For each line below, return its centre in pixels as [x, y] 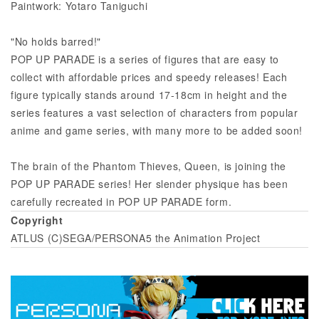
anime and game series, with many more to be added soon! [157, 130]
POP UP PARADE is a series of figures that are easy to [145, 59]
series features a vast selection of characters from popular [155, 112]
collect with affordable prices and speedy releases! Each [149, 77]
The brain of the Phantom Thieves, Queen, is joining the [149, 166]
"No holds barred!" [56, 41]
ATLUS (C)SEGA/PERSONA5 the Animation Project [136, 237]
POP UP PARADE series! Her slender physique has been [150, 183]
